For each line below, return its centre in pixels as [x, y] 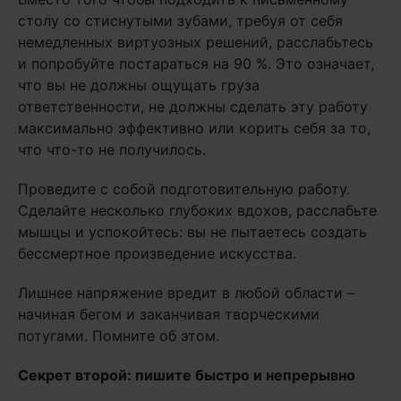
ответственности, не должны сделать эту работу [193, 107]
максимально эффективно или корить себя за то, [194, 128]
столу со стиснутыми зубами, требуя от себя [180, 21]
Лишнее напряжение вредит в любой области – [186, 293]
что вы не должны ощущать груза [139, 85]
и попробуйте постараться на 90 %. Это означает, [196, 64]
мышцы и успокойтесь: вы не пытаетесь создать [192, 232]
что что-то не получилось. [112, 150]
